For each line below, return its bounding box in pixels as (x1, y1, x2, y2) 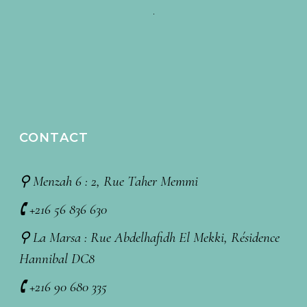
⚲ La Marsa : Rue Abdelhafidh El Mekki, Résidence (19, 229, 280, 247)
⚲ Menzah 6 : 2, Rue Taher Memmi (19, 173, 199, 191)
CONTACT (19, 130, 88, 146)
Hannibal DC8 (19, 250, 95, 268)
